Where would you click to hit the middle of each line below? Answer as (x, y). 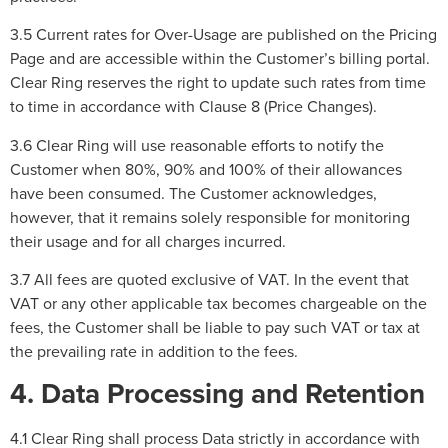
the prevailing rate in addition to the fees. (154, 350)
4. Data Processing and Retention (217, 393)
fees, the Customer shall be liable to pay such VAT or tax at (215, 326)
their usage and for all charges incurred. (148, 240)
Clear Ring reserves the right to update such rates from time (218, 82)
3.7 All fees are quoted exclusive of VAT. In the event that (209, 278)
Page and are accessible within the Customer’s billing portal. (220, 58)
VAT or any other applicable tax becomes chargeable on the (218, 302)
